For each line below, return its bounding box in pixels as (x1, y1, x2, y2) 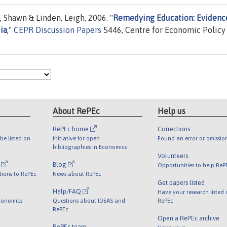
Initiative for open (53, 134, 100, 141)
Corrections (157, 125, 190, 133)
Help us (157, 106, 185, 116)
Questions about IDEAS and (53, 197, 126, 204)
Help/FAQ (53, 187, 83, 195)
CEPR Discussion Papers (14, 25, 101, 35)
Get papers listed (157, 178, 205, 186)
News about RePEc (53, 170, 102, 177)
